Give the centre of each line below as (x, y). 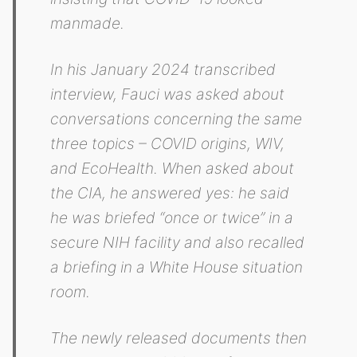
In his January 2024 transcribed (163, 70)
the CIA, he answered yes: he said (170, 193)
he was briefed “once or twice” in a (172, 218)
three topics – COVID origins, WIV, (168, 144)
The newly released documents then (179, 338)
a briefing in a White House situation (177, 267)
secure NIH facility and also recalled (178, 243)
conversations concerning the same (177, 119)
